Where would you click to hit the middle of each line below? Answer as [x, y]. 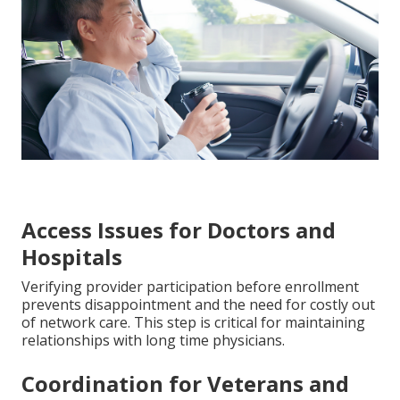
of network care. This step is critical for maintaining [193, 322]
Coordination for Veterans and [185, 383]
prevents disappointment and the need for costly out [198, 304]
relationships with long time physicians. [153, 340]
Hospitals [72, 256]
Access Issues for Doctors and [179, 229]
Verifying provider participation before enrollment [190, 286]
